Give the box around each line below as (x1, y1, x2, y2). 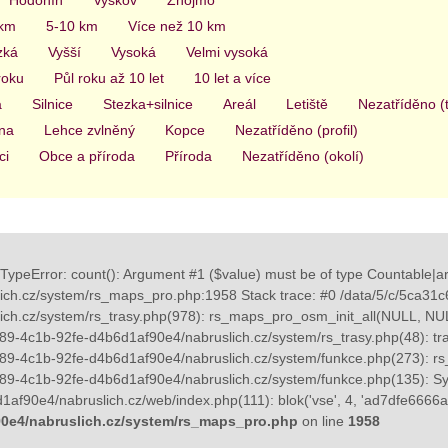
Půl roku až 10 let (53, 69, 164, 86)
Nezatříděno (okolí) (241, 147, 364, 164)
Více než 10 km (127, 17, 226, 34)
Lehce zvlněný (43, 121, 135, 138)
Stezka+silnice (102, 95, 193, 112)
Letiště (285, 95, 328, 112)
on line (297, 412, 348, 429)
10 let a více (193, 69, 271, 86)
